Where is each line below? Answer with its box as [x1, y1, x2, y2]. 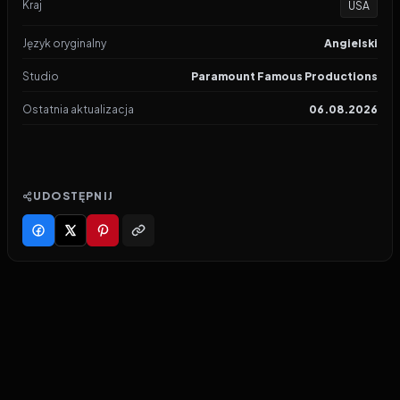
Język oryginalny [22, 37, 106, 50]
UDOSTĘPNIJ [33, 189, 113, 203]
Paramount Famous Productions [191, 70, 378, 83]
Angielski [324, 37, 378, 50]
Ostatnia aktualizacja [22, 103, 134, 116]
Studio [22, 70, 59, 83]
